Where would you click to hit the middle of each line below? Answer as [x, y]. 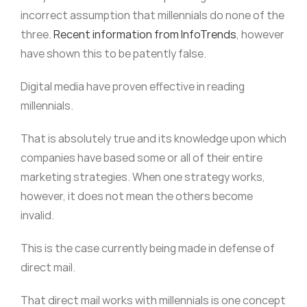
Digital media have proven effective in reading [132, 87]
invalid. [37, 216]
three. [37, 35]
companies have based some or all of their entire [141, 158]
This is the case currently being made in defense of [147, 248]
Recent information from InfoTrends [145, 35]
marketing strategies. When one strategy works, [143, 177]
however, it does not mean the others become [136, 196]
